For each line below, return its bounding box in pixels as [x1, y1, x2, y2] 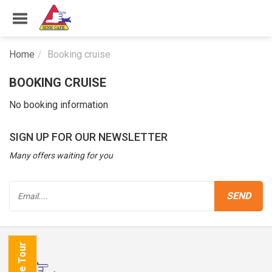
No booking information [9, 99, 108, 110]
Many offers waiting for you [9, 151, 113, 160]
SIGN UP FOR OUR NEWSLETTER [9, 131, 168, 143]
